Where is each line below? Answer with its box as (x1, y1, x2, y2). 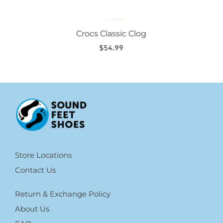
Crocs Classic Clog (76, 29, 147, 39)
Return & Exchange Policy (15, 189, 111, 199)
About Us (15, 204, 49, 214)
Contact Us (15, 165, 56, 175)
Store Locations (15, 150, 72, 160)
